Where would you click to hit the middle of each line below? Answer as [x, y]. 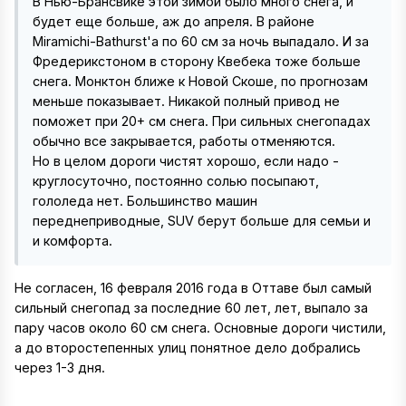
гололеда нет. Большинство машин [145, 201]
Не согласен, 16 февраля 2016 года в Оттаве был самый [193, 288]
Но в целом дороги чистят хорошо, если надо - [186, 161]
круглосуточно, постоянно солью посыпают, [176, 181]
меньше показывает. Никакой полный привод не [186, 101]
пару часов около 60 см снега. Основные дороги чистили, [200, 328]
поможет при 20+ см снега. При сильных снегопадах [202, 121]
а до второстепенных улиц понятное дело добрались [188, 348]
